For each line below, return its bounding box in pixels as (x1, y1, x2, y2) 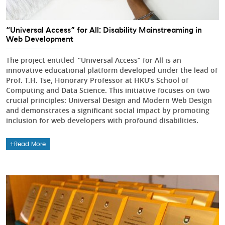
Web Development (6, 33, 73, 44)
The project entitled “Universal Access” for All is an (6, 55, 181, 65)
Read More (14, 141, 46, 147)
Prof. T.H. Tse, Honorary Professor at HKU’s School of (6, 75, 188, 85)
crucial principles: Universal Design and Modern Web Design (6, 95, 212, 105)
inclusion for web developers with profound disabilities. (6, 115, 198, 125)
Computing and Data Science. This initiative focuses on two (6, 85, 210, 95)
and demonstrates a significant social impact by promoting (6, 105, 209, 115)
